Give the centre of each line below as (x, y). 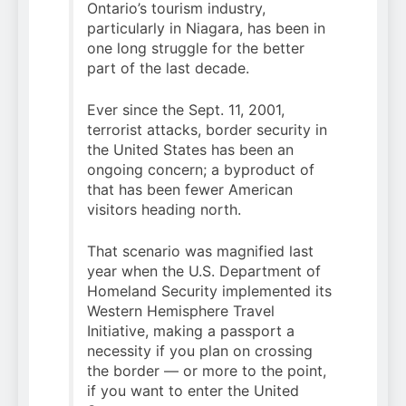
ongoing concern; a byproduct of (201, 170)
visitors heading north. (164, 210)
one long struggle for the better (196, 48)
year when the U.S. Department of (204, 271)
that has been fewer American (190, 190)
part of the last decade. (168, 68)
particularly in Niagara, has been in (206, 29)
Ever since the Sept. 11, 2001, (186, 110)
